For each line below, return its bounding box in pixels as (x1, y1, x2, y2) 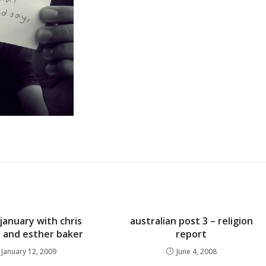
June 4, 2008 (176, 246, 217, 256)
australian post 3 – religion (129, 214, 253, 227)
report (176, 227, 207, 240)
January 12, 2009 (1, 246, 57, 256)
